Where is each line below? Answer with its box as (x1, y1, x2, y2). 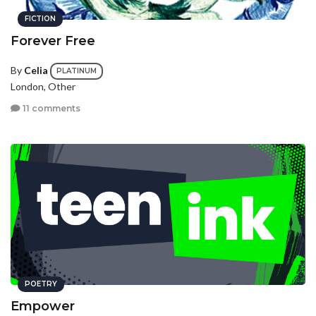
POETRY (25, 279, 57, 288)
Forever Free (11, 33, 95, 49)
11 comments (20, 103, 80, 114)
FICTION (25, 14, 56, 23)
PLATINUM (56, 66, 97, 75)
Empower (11, 298, 75, 314)
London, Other (11, 80, 75, 92)
